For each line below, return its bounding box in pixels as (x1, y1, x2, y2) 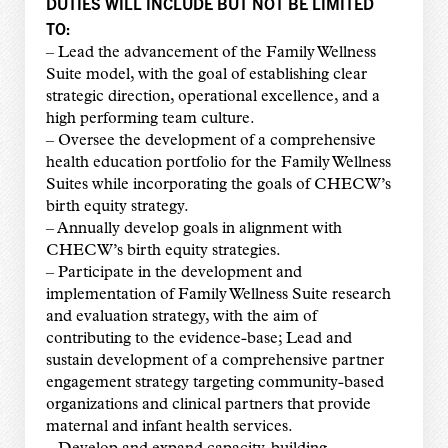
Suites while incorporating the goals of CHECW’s (45, 177, 391, 194)
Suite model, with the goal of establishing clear (45, 67, 367, 84)
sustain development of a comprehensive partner (45, 353, 384, 370)
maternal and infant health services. (45, 419, 293, 436)
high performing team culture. (45, 111, 255, 128)
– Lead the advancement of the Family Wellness (45, 45, 376, 62)
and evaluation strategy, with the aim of (45, 309, 317, 326)
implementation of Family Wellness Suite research (45, 287, 391, 304)
